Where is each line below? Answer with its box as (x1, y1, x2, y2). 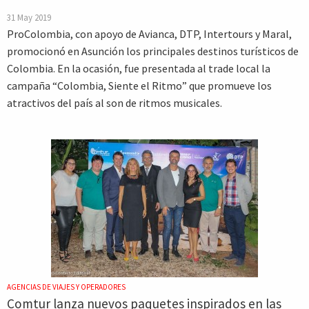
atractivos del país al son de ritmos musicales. (7, 96, 222, 110)
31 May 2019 (7, 12, 51, 23)
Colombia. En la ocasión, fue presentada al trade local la (7, 61, 270, 75)
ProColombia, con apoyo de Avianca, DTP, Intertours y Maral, (7, 27, 292, 41)
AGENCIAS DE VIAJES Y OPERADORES (7, 282, 126, 292)
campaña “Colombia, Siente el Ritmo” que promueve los (7, 79, 272, 92)
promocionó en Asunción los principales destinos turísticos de (7, 44, 299, 58)
